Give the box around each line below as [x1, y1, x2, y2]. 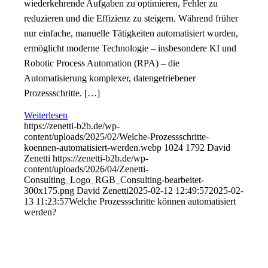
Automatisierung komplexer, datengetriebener [24, 73, 196, 84]
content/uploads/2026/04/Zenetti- [24, 164, 149, 175]
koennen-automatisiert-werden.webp [24, 142, 162, 153]
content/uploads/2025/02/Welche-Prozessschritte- [24, 132, 209, 142]
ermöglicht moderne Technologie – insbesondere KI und [24, 43, 237, 54]
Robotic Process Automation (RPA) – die [24, 58, 180, 69]
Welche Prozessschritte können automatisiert [69, 196, 236, 207]
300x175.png [24, 185, 75, 196]
